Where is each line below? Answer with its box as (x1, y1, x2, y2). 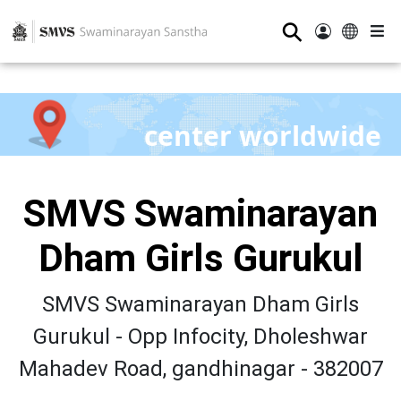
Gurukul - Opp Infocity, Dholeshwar (33, 324, 368, 349)
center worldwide (143, 116, 381, 154)
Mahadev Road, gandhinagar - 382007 (18, 356, 383, 381)
